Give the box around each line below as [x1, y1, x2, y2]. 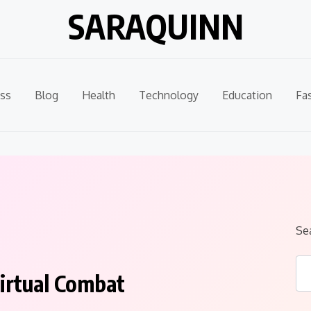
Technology [139, 88, 199, 102]
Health [82, 88, 115, 102]
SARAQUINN [67, 6, 244, 47]
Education [222, 88, 272, 102]
